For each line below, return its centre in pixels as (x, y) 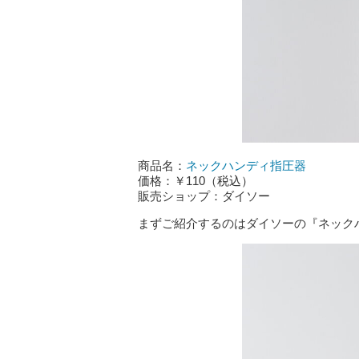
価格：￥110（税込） (196, 180)
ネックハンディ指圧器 (246, 165)
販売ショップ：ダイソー (204, 196)
